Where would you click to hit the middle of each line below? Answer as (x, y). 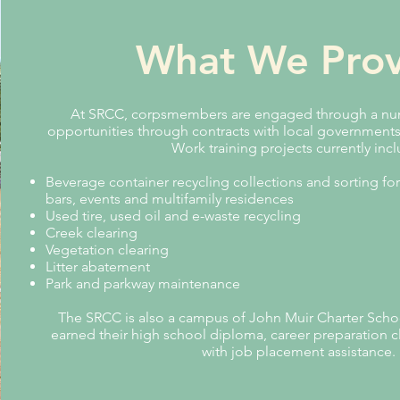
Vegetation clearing (109, 250)
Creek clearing (94, 233)
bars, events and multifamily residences (170, 199)
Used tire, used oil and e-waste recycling (175, 216)
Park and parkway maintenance (145, 283)
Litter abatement (100, 267)
